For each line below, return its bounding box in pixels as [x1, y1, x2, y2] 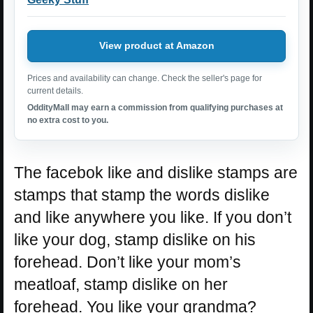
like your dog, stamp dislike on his [14, 230, 256, 249]
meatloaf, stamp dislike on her [14, 275, 228, 293]
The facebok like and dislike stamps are [14, 163, 298, 182]
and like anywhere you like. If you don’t [14, 208, 291, 226]
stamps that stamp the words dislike [14, 185, 270, 204]
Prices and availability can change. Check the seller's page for [27, 73, 262, 83]
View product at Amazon [99, 40, 214, 52]
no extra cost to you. [27, 115, 108, 125]
